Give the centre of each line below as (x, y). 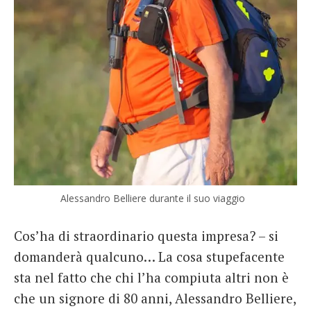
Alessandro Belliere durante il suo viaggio (152, 199)
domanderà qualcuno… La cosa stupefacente (149, 257)
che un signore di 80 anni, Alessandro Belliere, (155, 299)
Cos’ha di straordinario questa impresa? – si (146, 236)
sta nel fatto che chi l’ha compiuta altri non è (151, 278)
